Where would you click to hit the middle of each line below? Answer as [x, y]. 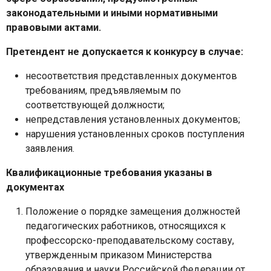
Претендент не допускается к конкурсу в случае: [125, 51]
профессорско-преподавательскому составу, [130, 240]
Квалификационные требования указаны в [109, 172]
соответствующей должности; [95, 105]
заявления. [50, 148]
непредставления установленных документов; [133, 119]
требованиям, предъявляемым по [103, 90]
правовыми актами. [54, 27]
